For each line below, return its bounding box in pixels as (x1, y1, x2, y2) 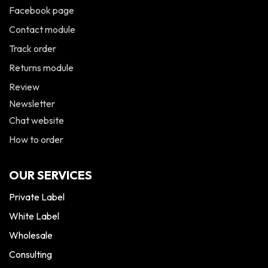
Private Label (9, 191, 65, 203)
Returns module (9, 62, 74, 74)
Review (9, 81, 39, 93)
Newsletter (9, 98, 55, 110)
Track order (9, 42, 56, 55)
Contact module (9, 23, 75, 36)
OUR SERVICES (9, 167, 92, 183)
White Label (9, 210, 59, 223)
